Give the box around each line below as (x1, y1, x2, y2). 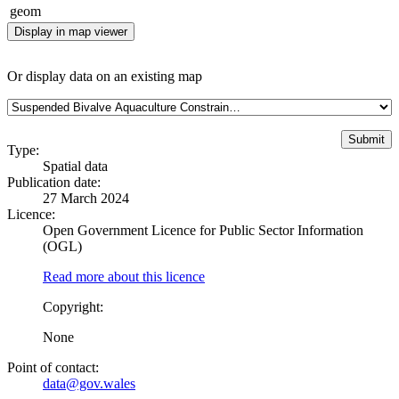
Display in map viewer (14, 24, 127, 38)
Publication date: (7, 174, 101, 190)
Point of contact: (7, 359, 99, 375)
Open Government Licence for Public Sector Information (43, 222, 363, 238)
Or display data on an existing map (7, 68, 202, 84)
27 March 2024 (43, 190, 129, 206)
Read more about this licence (43, 268, 205, 284)
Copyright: (43, 298, 103, 314)
